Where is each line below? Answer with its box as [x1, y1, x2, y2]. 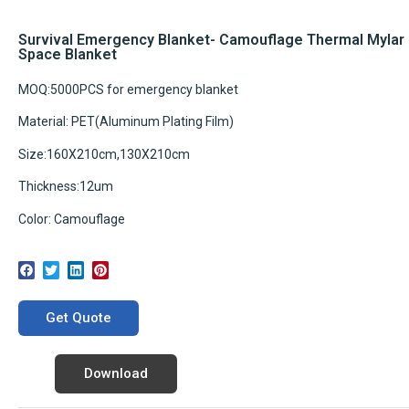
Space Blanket [18, 46, 117, 63]
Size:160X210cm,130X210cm [18, 146, 190, 162]
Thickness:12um [18, 179, 113, 194]
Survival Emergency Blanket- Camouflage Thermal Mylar [18, 31, 404, 48]
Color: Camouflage [18, 211, 125, 226]
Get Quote [46, 309, 111, 326]
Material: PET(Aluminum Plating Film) [18, 114, 234, 130]
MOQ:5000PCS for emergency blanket [18, 82, 238, 97]
